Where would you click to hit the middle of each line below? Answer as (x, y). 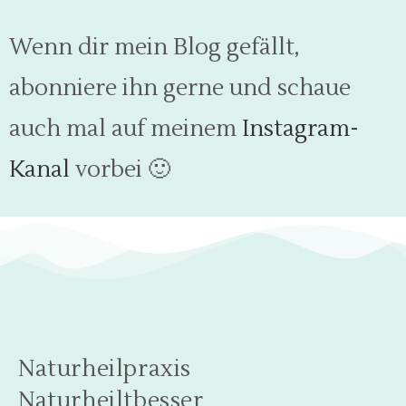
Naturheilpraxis (105, 369)
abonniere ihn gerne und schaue (180, 88)
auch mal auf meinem (126, 129)
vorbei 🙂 (120, 169)
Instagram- (300, 129)
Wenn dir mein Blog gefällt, (155, 47)
